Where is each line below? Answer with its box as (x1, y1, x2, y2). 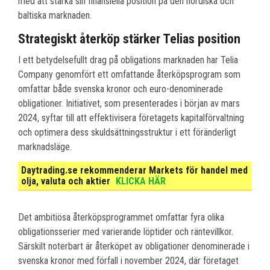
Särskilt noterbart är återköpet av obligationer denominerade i (18, 240, 250, 253)
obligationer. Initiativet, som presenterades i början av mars (18, 98, 240, 110)
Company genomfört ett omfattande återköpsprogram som (18, 69, 240, 81)
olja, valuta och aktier (21, 175, 113, 187)
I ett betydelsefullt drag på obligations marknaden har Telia (18, 54, 238, 66)
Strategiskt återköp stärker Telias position (18, 31, 240, 47)
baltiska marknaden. (18, 10, 92, 22)
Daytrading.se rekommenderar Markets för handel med (21, 165, 248, 177)
